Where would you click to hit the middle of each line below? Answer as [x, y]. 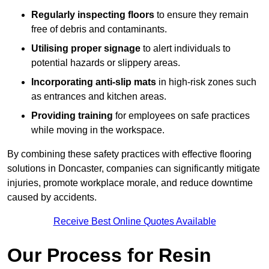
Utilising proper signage [86, 49]
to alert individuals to [186, 49]
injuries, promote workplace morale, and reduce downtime [130, 183]
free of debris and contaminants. [99, 29]
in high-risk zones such [206, 82]
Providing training [72, 116]
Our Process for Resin [109, 255]
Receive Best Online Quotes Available [134, 222]
